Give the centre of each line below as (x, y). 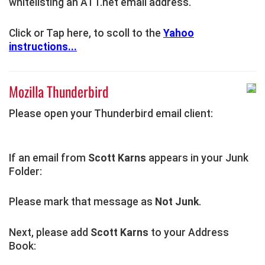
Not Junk (177, 202)
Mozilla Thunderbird (59, 91)
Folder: (25, 171)
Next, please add (50, 233)
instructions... (43, 46)
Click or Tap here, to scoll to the (86, 33)
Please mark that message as (82, 202)
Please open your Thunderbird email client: (111, 113)
